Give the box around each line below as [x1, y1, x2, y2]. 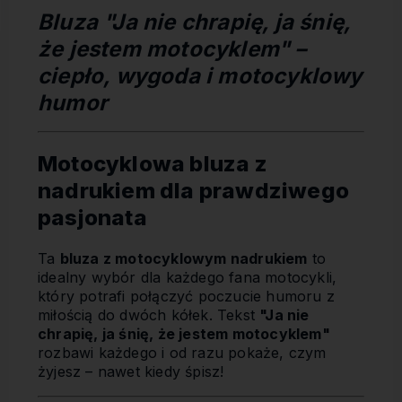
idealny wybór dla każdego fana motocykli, [38, 267, 337, 286]
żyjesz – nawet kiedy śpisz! [38, 362, 224, 380]
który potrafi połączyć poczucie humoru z [38, 286, 335, 305]
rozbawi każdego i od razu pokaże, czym [38, 343, 327, 362]
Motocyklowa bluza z [38, 151, 267, 178]
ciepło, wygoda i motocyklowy [38, 63, 363, 90]
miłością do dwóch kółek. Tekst [38, 305, 260, 324]
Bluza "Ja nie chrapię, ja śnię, [38, 9, 351, 36]
